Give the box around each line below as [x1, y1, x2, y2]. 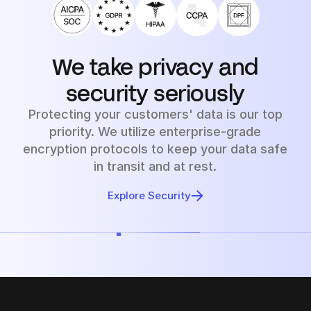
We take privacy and [52, 52, 259, 79]
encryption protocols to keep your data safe [23, 141, 288, 156]
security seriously [65, 78, 245, 106]
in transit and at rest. [94, 158, 217, 174]
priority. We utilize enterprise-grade [49, 124, 262, 139]
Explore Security [107, 188, 191, 202]
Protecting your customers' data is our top [28, 106, 283, 121]
